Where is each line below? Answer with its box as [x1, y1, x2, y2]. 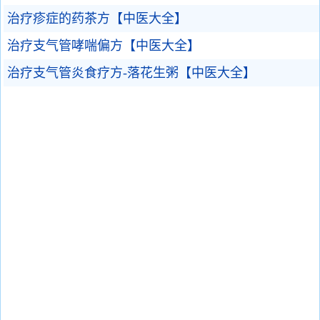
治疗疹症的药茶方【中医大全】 [7, 11, 187, 26]
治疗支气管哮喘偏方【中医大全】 [7, 39, 200, 53]
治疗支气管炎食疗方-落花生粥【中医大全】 [7, 66, 256, 80]
